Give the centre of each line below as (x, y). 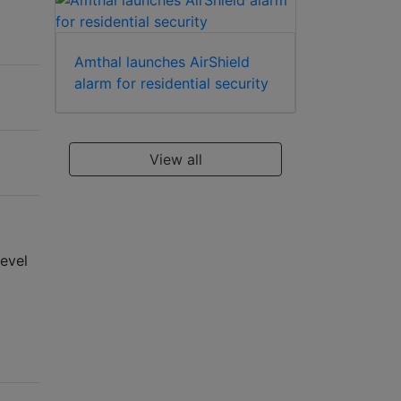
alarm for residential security (171, 84)
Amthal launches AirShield (162, 62)
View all (175, 160)
